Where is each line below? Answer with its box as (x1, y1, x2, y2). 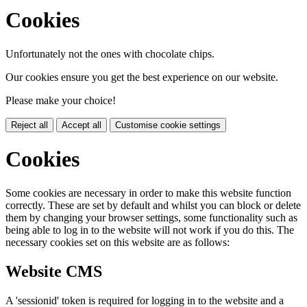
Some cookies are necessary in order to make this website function (5, 186, 291, 199)
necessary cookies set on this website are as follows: (5, 236, 230, 248)
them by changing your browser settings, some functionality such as (5, 211, 297, 223)
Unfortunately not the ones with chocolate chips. (5, 47, 214, 60)
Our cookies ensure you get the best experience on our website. (5, 71, 278, 83)
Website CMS (5, 262, 102, 280)
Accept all (62, 119, 101, 130)
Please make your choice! (5, 94, 116, 106)
